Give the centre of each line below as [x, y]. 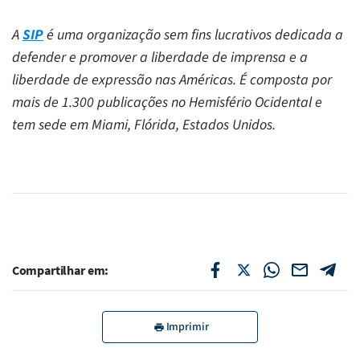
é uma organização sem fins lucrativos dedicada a [193, 35]
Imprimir [187, 327]
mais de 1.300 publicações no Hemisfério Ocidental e [167, 102]
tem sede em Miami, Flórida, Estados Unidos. [144, 125]
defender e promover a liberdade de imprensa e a [160, 57]
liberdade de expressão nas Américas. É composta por [172, 80]
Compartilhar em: [60, 270]
